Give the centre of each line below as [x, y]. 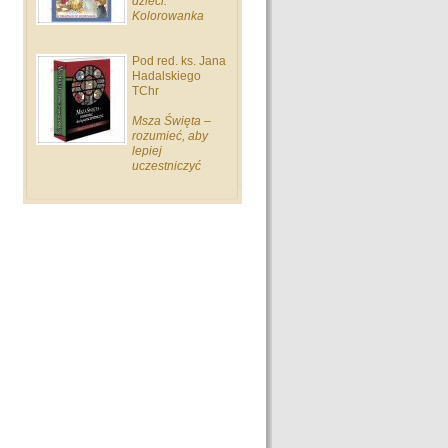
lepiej [147, 151]
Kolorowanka [168, 16]
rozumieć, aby [170, 136]
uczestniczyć [166, 166]
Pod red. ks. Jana [179, 61]
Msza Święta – [171, 121]
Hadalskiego [166, 76]
